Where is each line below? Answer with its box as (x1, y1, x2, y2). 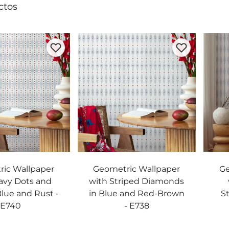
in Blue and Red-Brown (88, 188, 185, 198)
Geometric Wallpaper (93, 164, 180, 174)
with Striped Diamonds (89, 176, 185, 186)
